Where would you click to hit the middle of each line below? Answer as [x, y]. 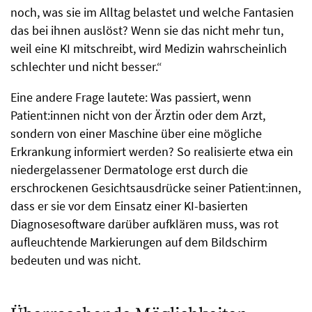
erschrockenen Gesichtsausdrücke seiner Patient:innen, [156, 187]
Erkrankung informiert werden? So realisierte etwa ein [152, 151]
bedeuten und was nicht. [77, 260]
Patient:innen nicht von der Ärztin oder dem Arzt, [138, 115]
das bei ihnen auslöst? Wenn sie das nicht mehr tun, [147, 30]
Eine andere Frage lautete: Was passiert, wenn [131, 97]
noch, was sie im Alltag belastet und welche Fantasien [152, 12]
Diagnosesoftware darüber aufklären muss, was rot [145, 224]
